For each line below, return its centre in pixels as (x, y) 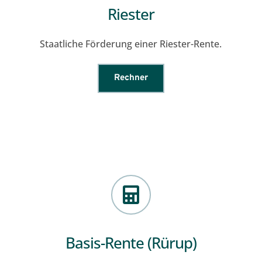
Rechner (131, 78)
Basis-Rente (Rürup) (131, 243)
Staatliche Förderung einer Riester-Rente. (131, 44)
